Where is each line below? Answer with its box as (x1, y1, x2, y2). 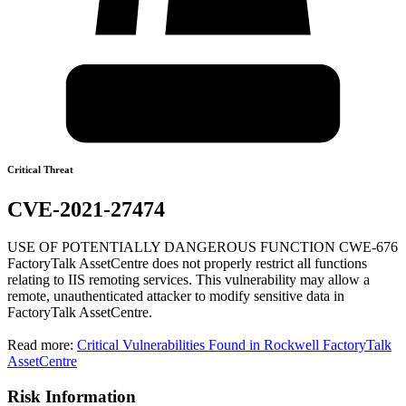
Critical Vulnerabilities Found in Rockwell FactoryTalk (77, 337, 391, 353)
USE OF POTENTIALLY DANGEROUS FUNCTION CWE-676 (7, 239, 398, 256)
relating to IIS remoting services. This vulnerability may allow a (7, 272, 370, 288)
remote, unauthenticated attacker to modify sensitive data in (7, 288, 344, 304)
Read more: (7, 337, 77, 353)
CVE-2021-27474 (7, 197, 165, 221)
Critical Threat (7, 163, 73, 175)
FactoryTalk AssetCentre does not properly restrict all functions (7, 256, 367, 272)
